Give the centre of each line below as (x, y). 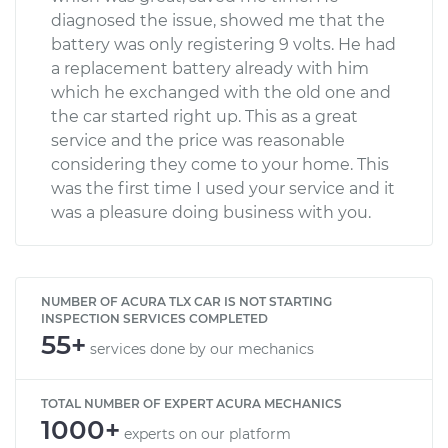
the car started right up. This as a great (204, 116)
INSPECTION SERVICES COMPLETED (154, 318)
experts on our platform (207, 433)
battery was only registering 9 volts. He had (223, 44)
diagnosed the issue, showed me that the (218, 20)
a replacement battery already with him (210, 68)
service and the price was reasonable (198, 140)
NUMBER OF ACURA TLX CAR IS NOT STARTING (186, 301)
